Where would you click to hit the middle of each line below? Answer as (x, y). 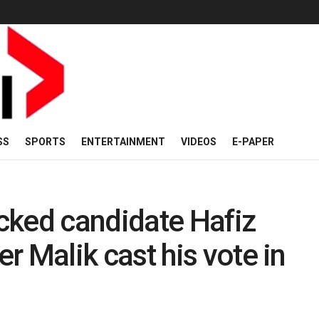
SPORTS (45, 142)
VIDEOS (199, 142)
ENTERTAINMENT (123, 142)
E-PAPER (253, 142)
